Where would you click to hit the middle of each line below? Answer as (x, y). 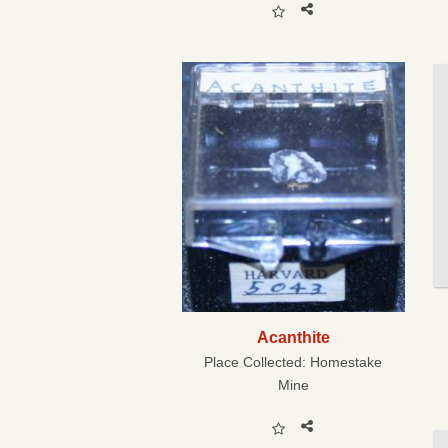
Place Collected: (257, 361)
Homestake (346, 361)
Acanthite (293, 336)
